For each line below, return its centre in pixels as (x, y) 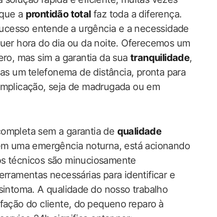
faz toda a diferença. (136, 14)
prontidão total (58, 14)
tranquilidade (160, 58)
